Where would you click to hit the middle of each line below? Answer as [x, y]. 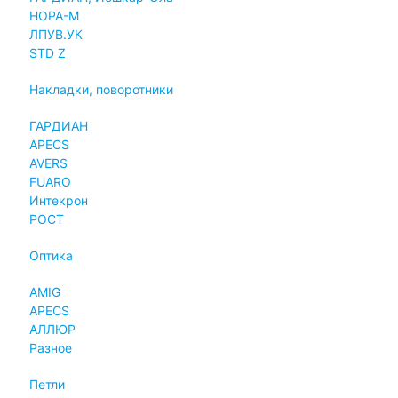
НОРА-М [54, 15]
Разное [50, 347]
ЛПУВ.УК [56, 34]
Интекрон [58, 200]
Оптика [51, 255]
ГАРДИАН [58, 125]
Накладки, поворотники [101, 89]
